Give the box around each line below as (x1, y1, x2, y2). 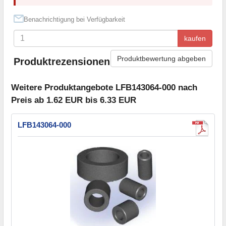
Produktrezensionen (14, 56, 110, 68)
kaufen (184, 34, 206, 42)
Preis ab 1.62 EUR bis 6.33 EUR (11, 95, 136, 105)
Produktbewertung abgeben (117, 54, 206, 63)
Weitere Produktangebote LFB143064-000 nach (11, 83, 197, 93)
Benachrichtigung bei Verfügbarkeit (24, 15, 125, 23)
